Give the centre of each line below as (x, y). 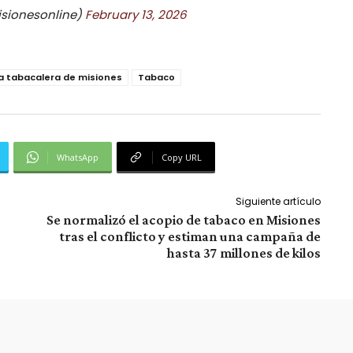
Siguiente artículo (278, 201)
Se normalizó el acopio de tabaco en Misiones (183, 219)
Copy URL (182, 157)
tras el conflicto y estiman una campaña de (190, 236)
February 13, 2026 (136, 14)
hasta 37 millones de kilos (243, 253)
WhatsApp (78, 157)
